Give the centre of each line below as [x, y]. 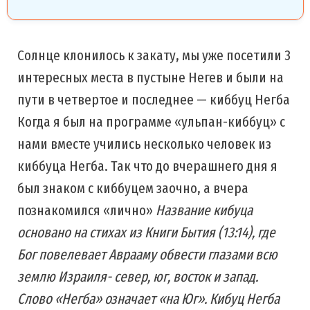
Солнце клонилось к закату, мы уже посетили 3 [154, 55]
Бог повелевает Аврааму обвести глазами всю [147, 255]
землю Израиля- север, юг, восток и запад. [138, 277]
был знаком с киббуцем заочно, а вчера [133, 188]
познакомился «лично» [86, 210]
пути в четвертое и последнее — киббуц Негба [154, 100]
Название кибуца [204, 210]
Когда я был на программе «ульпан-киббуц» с [151, 122]
